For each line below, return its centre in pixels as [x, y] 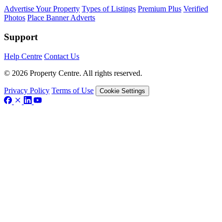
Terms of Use [73, 90]
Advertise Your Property [42, 9]
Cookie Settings [122, 91]
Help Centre [23, 56]
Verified [196, 9]
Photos [15, 18]
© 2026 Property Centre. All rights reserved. [73, 73]
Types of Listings [109, 9]
